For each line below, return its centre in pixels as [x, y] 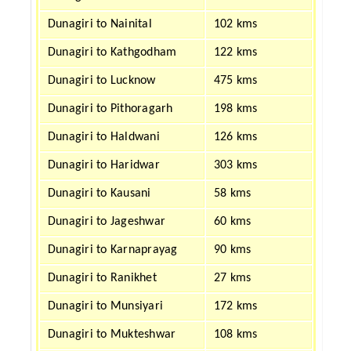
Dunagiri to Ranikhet [102, 278]
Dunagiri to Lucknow [102, 81]
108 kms [236, 335]
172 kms [236, 306]
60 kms [233, 222]
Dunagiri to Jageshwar [107, 222]
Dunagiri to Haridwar [104, 165]
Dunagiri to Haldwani [104, 137]
